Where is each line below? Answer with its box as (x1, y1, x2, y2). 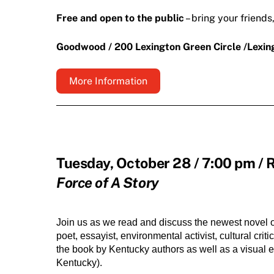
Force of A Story (56, 174, 159, 191)
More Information (69, 75, 147, 87)
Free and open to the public (56, 12, 184, 24)
